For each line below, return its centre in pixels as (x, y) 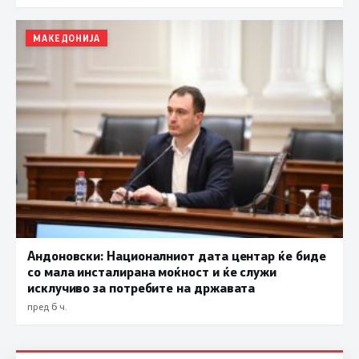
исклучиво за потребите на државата (141, 287)
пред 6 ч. (47, 306)
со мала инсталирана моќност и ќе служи (152, 271)
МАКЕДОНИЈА (67, 38)
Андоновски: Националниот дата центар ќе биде (177, 255)
